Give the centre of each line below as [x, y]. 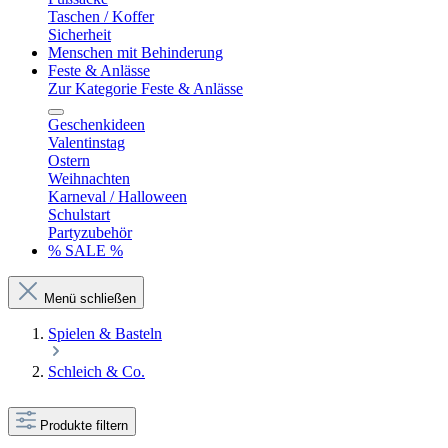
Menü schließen [90, 298]
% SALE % [85, 250]
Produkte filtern [84, 425]
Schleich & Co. [96, 371]
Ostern [69, 160]
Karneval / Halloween [117, 196]
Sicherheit [79, 34]
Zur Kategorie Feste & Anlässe [145, 88]
